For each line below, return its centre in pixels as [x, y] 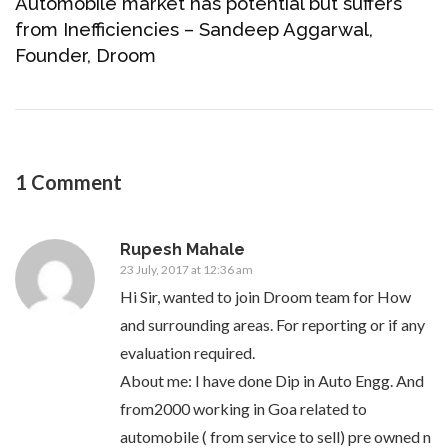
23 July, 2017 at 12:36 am [186, 270]
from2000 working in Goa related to [243, 409]
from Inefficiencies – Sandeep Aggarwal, [194, 30]
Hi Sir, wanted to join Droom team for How [265, 297]
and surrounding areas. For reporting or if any [272, 325]
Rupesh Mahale [182, 250]
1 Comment [68, 182]
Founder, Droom [85, 56]
